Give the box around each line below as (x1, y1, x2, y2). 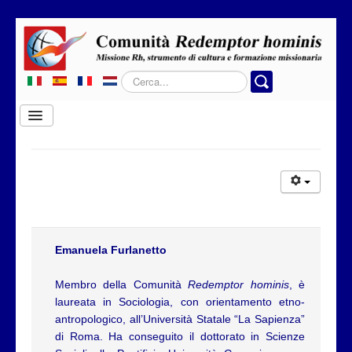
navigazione (36, 126, 91, 138)
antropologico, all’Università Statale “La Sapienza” (55, 313, 305, 326)
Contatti (27, 255, 71, 268)
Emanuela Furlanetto (55, 244, 167, 257)
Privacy (27, 281, 67, 295)
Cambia (36, 112, 71, 124)
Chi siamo (27, 174, 81, 188)
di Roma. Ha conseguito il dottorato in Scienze (55, 330, 305, 343)
